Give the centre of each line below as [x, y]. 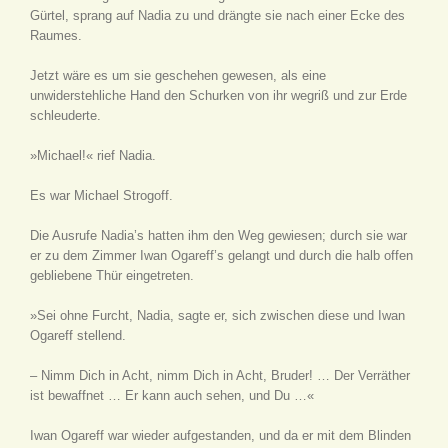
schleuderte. [65, 115]
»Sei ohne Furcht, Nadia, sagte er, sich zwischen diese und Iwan [217, 315]
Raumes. [56, 35]
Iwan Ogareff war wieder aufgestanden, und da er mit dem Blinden [220, 435]
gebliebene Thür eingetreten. [112, 275]
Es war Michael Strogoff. [101, 195]
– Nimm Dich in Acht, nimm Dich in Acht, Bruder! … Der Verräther [220, 375]
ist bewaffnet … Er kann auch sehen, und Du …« [172, 395]
